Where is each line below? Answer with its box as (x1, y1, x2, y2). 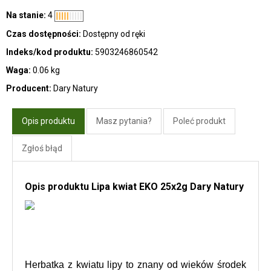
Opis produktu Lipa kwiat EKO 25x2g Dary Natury (25, 180, 244, 192)
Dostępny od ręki (83, 28, 145, 39)
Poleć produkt (173, 116, 226, 126)
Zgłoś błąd (22, 143, 62, 153)
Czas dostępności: (6, 28, 81, 39)
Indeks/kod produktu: (6, 47, 93, 57)
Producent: (6, 83, 51, 93)
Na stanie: (6, 10, 46, 20)
